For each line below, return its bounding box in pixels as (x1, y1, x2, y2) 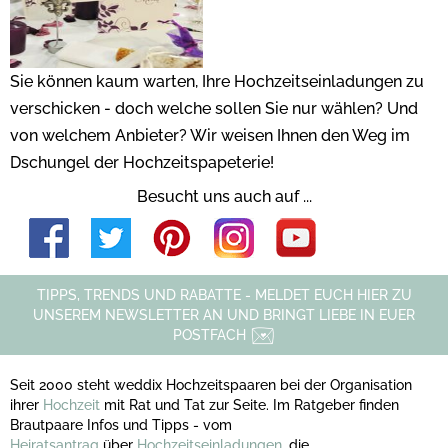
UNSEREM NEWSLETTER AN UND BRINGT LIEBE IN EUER (33, 306, 415, 323)
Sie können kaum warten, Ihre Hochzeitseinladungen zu (10, 71, 424, 91)
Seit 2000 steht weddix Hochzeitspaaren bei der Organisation (10, 376, 412, 393)
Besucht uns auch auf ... (136, 186, 312, 206)
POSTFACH (173, 326, 250, 343)
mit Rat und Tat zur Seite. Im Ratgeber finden (104, 396, 399, 413)
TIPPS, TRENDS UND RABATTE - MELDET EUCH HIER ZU (36, 286, 412, 303)
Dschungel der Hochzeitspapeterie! (10, 152, 274, 172)
